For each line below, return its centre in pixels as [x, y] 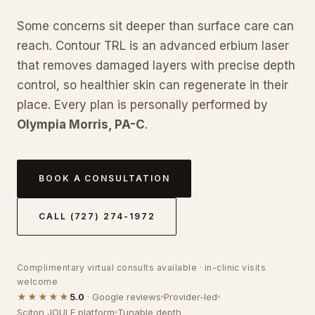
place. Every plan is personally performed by [142, 104]
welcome [38, 281]
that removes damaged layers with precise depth [156, 65]
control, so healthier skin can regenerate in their [153, 85]
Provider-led [191, 296]
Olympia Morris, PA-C [81, 124]
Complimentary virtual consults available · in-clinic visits [142, 267]
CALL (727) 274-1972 [97, 216]
